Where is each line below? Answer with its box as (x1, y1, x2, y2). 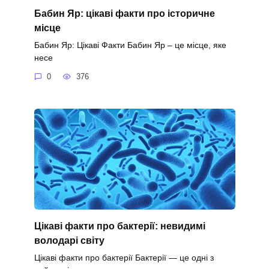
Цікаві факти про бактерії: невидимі (34, 220, 205, 231)
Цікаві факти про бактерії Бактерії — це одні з (34, 253, 214, 263)
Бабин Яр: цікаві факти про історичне (34, 8, 215, 19)
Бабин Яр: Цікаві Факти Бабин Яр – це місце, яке (34, 40, 226, 50)
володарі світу (34, 235, 104, 246)
